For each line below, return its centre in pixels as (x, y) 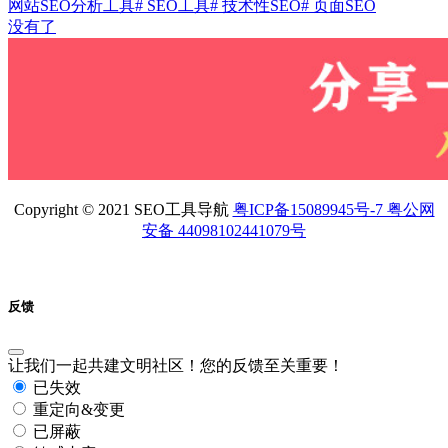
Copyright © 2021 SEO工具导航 (123, 209)
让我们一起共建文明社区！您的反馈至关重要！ (176, 366)
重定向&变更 (77, 410)
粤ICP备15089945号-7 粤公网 (333, 209)
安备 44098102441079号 (224, 230)
